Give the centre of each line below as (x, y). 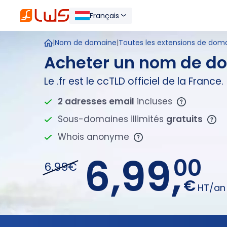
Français (105, 15)
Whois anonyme (95, 137)
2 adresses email (96, 101)
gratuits (184, 119)
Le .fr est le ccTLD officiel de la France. (134, 81)
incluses (155, 101)
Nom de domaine (86, 43)
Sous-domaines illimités (112, 119)
